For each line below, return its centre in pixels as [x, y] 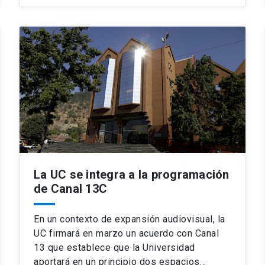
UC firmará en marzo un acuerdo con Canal [126, 233]
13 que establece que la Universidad [114, 247]
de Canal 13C [70, 188]
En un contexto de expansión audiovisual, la [130, 219]
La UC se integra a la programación [132, 174]
